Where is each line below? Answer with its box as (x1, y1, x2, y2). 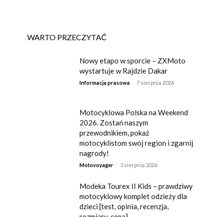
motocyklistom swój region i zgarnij (79, 138, 194, 147)
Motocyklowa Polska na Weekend (79, 108, 188, 117)
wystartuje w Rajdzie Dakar (79, 66, 168, 75)
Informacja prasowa (79, 79, 130, 86)
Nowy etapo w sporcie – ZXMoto (79, 56, 186, 65)
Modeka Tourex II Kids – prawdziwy (79, 181, 193, 190)
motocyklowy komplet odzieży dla (79, 191, 187, 201)
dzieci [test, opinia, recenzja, (79, 201, 169, 211)
